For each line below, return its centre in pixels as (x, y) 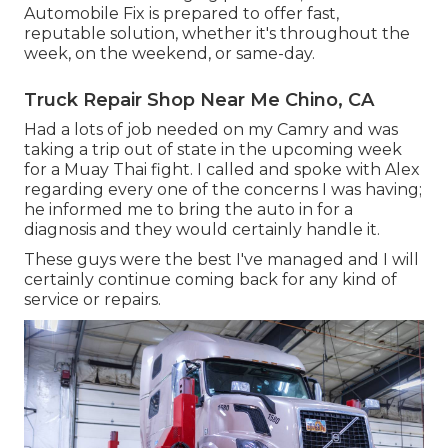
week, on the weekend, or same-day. (169, 53)
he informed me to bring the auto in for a (188, 209)
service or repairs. (92, 299)
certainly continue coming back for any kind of (210, 279)
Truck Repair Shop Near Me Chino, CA (199, 99)
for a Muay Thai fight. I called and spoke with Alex (222, 169)
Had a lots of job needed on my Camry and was (211, 129)
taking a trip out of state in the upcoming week (213, 149)
